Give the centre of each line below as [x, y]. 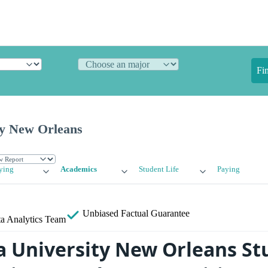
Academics [79, 170]
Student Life [159, 170]
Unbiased [100, 214]
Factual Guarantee [155, 214]
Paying [228, 170]
